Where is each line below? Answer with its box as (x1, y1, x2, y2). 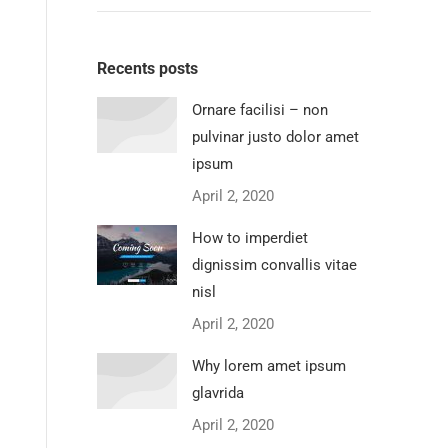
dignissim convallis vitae (192, 256, 357, 274)
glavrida (192, 384, 244, 402)
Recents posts (97, 59, 198, 78)
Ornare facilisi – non (192, 101, 328, 119)
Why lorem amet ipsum (192, 357, 346, 375)
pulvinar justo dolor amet (192, 128, 359, 146)
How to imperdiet (192, 229, 308, 247)
